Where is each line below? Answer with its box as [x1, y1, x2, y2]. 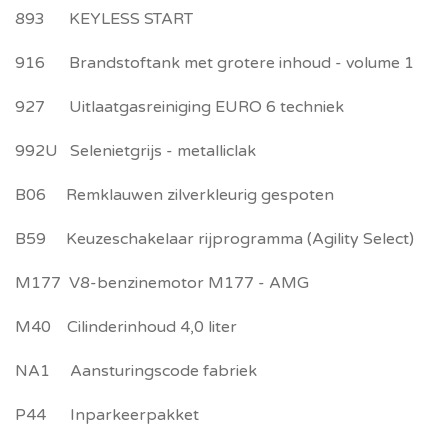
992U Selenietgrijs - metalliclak [15, 141, 256, 161]
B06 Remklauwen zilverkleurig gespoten [15, 185, 334, 205]
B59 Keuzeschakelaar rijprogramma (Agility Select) [15, 229, 414, 249]
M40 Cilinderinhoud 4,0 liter [15, 317, 237, 337]
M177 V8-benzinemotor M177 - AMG [15, 273, 309, 293]
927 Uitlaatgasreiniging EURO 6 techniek [15, 97, 344, 117]
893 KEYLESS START [15, 9, 193, 29]
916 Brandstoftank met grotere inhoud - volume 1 [15, 53, 414, 73]
